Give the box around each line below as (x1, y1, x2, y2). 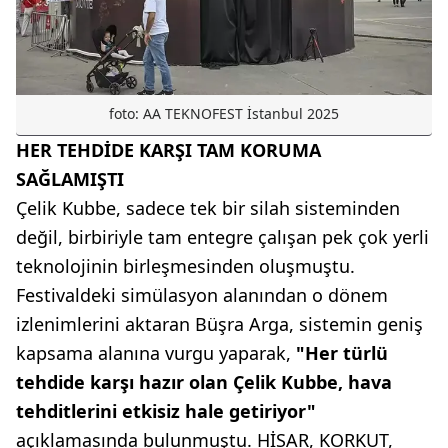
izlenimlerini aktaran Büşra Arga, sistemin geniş (16, 311, 423, 336)
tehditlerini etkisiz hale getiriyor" (16, 398, 316, 423)
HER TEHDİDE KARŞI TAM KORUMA (16, 137, 321, 162)
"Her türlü (296, 340, 388, 365)
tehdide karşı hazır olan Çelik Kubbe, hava (16, 369, 392, 394)
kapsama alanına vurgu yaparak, (16, 340, 296, 365)
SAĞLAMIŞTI (16, 166, 124, 191)
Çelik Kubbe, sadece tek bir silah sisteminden (16, 195, 400, 220)
